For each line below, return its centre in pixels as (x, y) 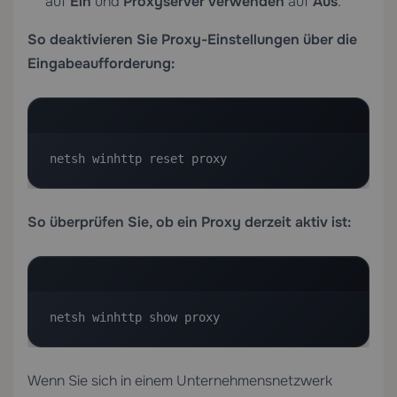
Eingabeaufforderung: (101, 63)
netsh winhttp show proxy (135, 317)
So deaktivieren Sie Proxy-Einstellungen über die (192, 39)
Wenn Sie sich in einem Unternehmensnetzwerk (180, 381)
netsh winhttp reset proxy (138, 159)
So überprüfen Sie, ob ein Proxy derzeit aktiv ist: (189, 222)
